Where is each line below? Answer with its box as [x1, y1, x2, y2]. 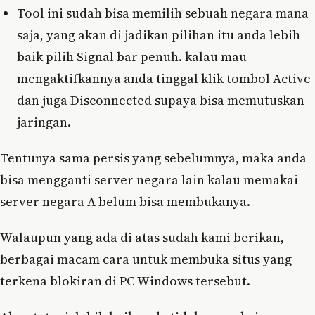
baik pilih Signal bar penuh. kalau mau [17, 48, 247, 66]
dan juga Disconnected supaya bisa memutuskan [17, 91, 304, 110]
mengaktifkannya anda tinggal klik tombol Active [17, 70, 311, 88]
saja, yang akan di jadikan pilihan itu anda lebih [17, 26, 300, 44]
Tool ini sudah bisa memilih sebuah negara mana [17, 4, 309, 22]
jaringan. [17, 113, 71, 131]
